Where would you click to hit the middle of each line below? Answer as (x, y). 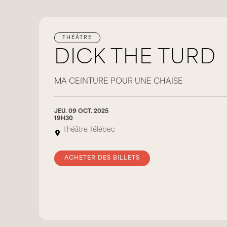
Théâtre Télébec (89, 130)
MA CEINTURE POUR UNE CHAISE (119, 82)
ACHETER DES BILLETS (102, 158)
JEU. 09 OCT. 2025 (81, 112)
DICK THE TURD (135, 59)
